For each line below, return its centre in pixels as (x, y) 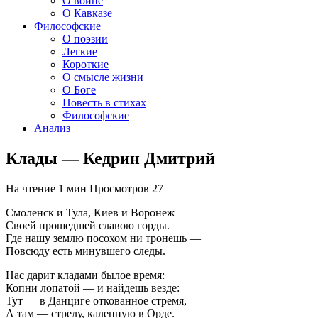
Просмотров (119, 188)
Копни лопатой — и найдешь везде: (93, 287)
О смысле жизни (103, 77)
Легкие (80, 51)
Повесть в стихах (104, 103)
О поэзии (85, 39)
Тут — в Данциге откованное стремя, (96, 300)
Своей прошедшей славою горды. (88, 225)
